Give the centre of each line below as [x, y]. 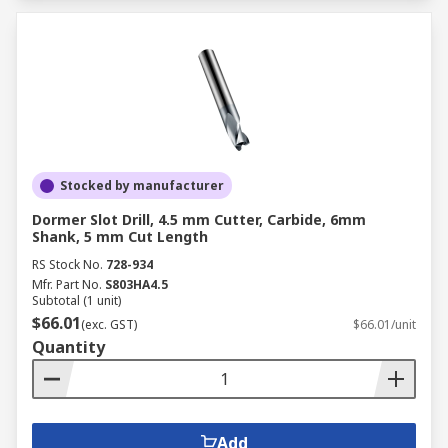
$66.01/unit [384, 324]
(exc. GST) [109, 324]
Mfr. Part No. [67, 284]
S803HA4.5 [136, 284]
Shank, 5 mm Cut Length [120, 236]
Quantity [68, 347]
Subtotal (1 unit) [76, 300]
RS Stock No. [67, 264]
